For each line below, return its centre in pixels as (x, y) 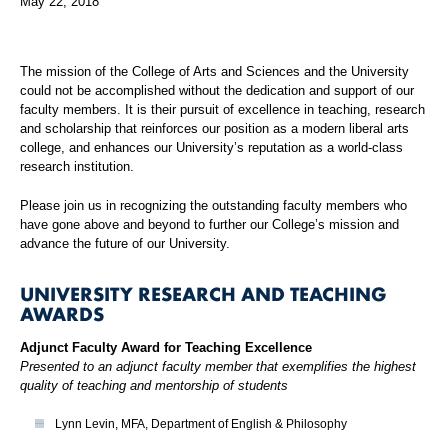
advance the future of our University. (125, 244)
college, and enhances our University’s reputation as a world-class (211, 148)
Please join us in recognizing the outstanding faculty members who (213, 206)
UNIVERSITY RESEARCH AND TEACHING (203, 293)
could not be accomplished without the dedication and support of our (217, 91)
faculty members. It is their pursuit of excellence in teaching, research (222, 110)
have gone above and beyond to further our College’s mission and (209, 225)
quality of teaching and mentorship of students (154, 386)
